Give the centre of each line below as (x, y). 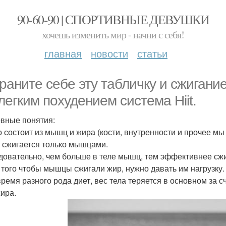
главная (63, 53)
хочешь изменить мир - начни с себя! (113, 35)
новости (109, 53)
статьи (152, 53)
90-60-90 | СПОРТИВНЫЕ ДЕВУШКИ (113, 19)
